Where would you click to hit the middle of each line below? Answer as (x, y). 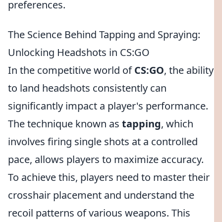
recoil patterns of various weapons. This (99, 213)
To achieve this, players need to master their (109, 177)
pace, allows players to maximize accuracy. (106, 159)
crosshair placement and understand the (101, 195)
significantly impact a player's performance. (108, 106)
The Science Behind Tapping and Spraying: (104, 34)
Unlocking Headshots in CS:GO (79, 52)
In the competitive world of (71, 70)
